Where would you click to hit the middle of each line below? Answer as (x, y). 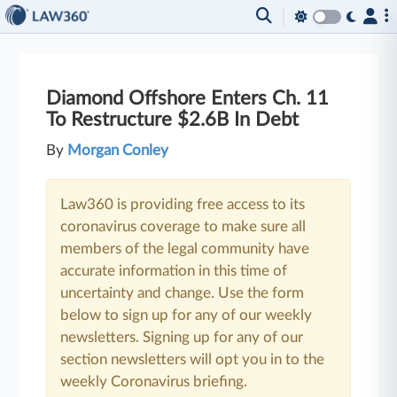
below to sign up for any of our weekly (187, 315)
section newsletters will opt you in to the (193, 359)
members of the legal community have (185, 249)
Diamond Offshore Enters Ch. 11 (188, 98)
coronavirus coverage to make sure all (183, 226)
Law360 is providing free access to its (183, 204)
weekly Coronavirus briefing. (154, 381)
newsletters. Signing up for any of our (182, 337)
